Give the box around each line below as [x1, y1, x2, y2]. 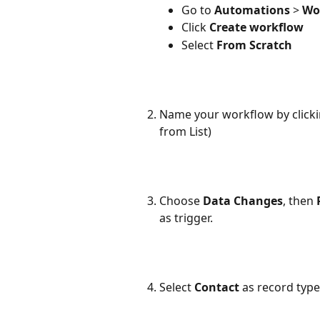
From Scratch [216, 36, 292, 53]
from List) [159, 124, 211, 140]
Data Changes [203, 193, 283, 209]
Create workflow [209, 19, 304, 36]
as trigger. [159, 210, 213, 226]
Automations [214, 1, 290, 18]
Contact [194, 279, 242, 295]
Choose [159, 193, 203, 209]
